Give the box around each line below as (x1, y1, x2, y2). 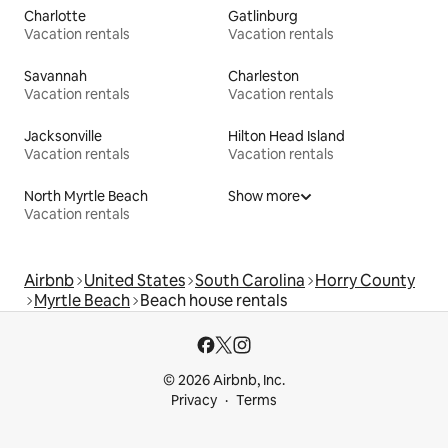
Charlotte (24, 7, 86, 26)
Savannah (24, 67, 87, 86)
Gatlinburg (228, 7, 298, 26)
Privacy (171, 391, 217, 410)
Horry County (315, 270, 415, 292)
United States (84, 270, 185, 292)
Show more (228, 187, 300, 206)
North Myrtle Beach (24, 187, 148, 206)
